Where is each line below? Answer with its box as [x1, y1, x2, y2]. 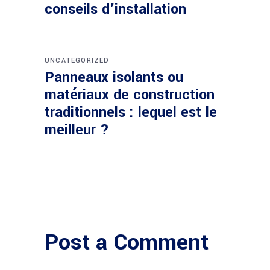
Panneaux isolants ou [45, 67, 183, 87]
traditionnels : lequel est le [45, 102, 217, 122]
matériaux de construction [45, 84, 215, 105]
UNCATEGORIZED [45, 55, 110, 65]
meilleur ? [45, 119, 109, 140]
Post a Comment [45, 226, 209, 258]
